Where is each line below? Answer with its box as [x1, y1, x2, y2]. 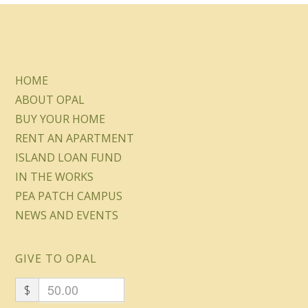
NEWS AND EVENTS [15, 208, 119, 223]
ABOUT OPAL [15, 92, 85, 107]
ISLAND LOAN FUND [15, 150, 122, 165]
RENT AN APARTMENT [15, 131, 135, 146]
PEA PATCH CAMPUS [15, 188, 123, 203]
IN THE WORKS [15, 169, 94, 184]
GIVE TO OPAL [15, 251, 98, 266]
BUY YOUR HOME [15, 111, 106, 126]
